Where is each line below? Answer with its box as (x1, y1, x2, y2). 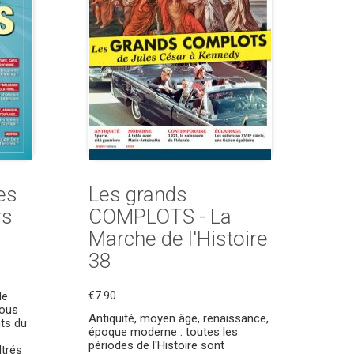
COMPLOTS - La (88, 205, 232, 228)
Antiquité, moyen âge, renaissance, (88, 311, 269, 326)
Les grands (88, 183, 187, 206)
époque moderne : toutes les (88, 325, 238, 339)
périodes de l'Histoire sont (88, 338, 224, 352)
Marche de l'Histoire (88, 227, 268, 250)
